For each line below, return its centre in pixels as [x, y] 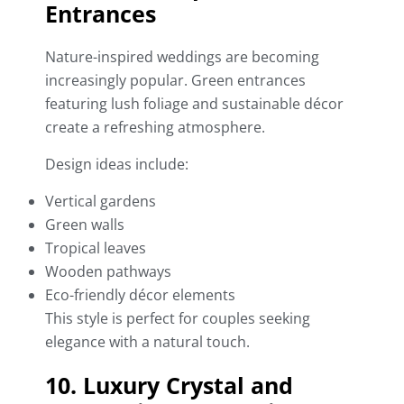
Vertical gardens [101, 202]
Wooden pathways [108, 272]
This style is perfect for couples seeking [178, 319]
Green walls [85, 225]
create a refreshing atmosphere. [155, 128]
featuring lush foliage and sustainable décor [194, 104]
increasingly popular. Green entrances [175, 81]
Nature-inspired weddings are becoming [182, 57]
